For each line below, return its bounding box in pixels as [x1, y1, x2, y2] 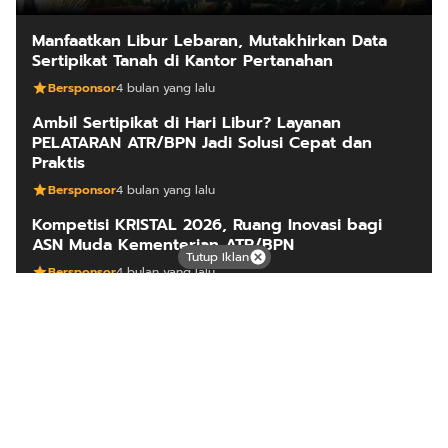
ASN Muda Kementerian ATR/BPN [32, 233, 294, 258]
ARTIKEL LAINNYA [155, 313, 293, 338]
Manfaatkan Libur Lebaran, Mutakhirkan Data [32, 29, 387, 54]
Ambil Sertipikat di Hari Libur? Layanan [32, 111, 341, 136]
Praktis [32, 151, 85, 176]
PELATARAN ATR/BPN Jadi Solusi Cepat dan [32, 131, 372, 156]
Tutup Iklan [185, 248, 249, 266]
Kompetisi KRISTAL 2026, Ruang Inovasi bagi [32, 213, 382, 238]
